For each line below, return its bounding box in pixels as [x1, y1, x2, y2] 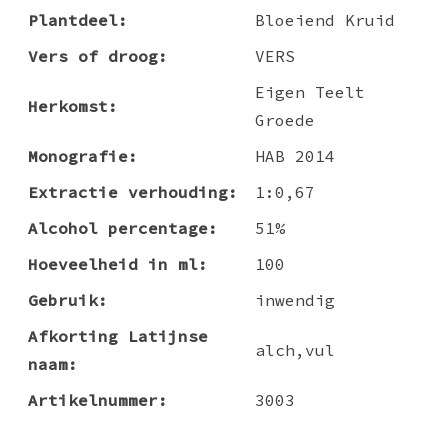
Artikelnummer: [28, 390, 168, 411]
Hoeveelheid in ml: [28, 254, 208, 275]
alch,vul [255, 340, 335, 361]
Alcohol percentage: [28, 218, 218, 239]
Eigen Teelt [255, 82, 365, 103]
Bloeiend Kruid [255, 10, 395, 31]
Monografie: [28, 146, 138, 167]
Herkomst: [28, 96, 118, 117]
